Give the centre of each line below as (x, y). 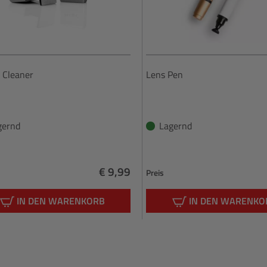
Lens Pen (165, 75)
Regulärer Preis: (138, 187)
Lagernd (176, 126)
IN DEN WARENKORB (61, 201)
